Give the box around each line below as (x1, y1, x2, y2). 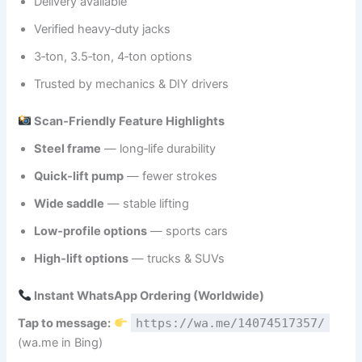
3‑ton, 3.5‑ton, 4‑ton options (34, 48, 193, 64)
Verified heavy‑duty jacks (34, 21, 171, 36)
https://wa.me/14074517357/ (136, 316, 326, 330)
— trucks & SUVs (128, 250, 225, 266)
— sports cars (147, 223, 229, 238)
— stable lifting (104, 196, 190, 211)
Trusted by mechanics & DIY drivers (34, 76, 229, 91)
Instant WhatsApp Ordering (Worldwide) (32, 288, 265, 303)
